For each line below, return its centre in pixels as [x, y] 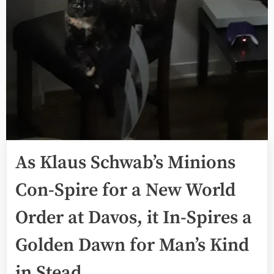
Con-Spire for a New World [125, 191]
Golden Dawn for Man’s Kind [132, 246]
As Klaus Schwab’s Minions [125, 163]
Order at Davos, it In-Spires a [134, 218]
